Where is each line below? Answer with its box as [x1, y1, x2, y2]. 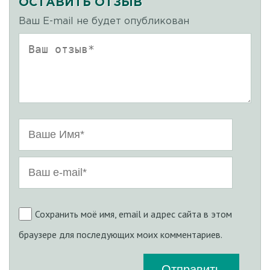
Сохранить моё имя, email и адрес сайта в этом [35, 207, 232, 220]
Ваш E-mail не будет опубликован [19, 16, 189, 26]
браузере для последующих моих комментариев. [19, 228, 222, 240]
